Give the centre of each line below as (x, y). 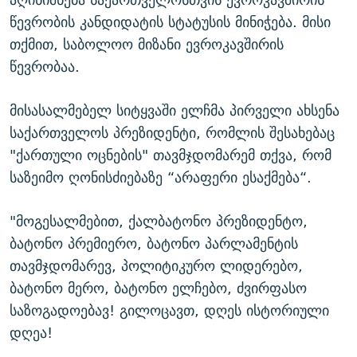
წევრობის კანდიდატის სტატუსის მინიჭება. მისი (170, 22)
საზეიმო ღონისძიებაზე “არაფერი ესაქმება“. (161, 178)
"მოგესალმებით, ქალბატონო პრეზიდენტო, (159, 222)
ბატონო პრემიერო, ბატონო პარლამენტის (154, 244)
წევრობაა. (45, 67)
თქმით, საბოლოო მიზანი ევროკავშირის (147, 45)
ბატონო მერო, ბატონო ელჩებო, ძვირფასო (158, 288)
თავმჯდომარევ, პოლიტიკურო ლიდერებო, (156, 266)
